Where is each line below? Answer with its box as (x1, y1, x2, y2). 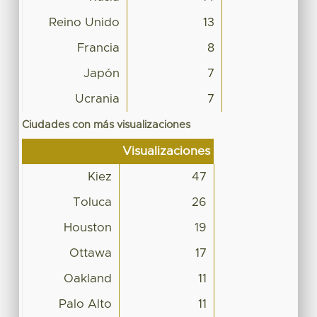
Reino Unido (48, 16, 120, 28)
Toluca (72, 196, 112, 208)
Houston (63, 221, 112, 234)
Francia (76, 42, 120, 54)
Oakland (63, 272, 112, 284)
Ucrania (74, 93, 120, 105)
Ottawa (69, 247, 112, 259)
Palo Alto (58, 298, 112, 310)
